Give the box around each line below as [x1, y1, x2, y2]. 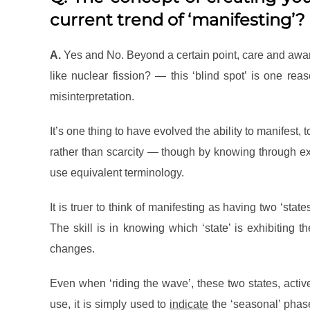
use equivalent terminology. [50, 167, 184, 179]
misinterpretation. [50, 91, 134, 103]
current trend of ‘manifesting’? [50, 10, 305, 30]
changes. [50, 243, 95, 255]
